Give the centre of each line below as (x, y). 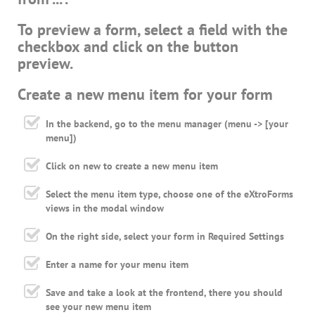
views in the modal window (105, 208)
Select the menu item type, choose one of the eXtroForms (169, 194)
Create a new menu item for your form (145, 95)
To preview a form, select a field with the (153, 30)
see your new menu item (98, 307)
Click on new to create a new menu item (132, 166)
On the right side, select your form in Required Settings (165, 237)
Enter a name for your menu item (117, 265)
